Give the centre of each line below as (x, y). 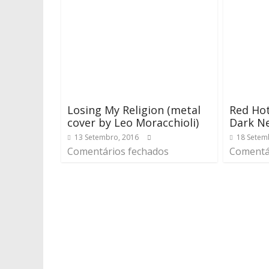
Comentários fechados (118, 151)
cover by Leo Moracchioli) (133, 122)
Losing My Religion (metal (134, 110)
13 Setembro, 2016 (107, 137)
